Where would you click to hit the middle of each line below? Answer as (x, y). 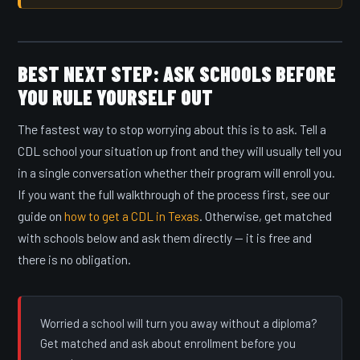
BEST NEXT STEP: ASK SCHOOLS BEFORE (177, 74)
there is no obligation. (75, 260)
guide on (41, 216)
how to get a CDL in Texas (132, 216)
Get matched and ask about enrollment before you (168, 344)
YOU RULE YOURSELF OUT (116, 97)
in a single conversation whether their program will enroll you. (177, 173)
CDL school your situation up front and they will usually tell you (180, 151)
